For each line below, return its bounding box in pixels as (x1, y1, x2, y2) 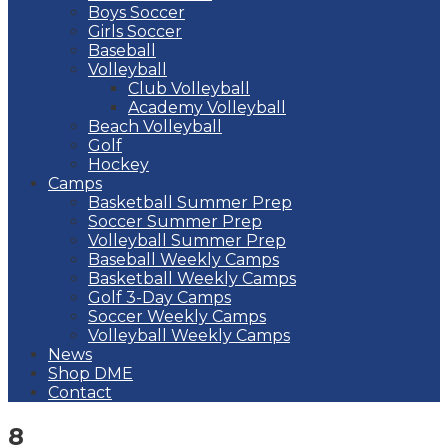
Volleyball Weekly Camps (88, 326, 290, 345)
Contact (48, 383, 112, 402)
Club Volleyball (128, 79, 250, 98)
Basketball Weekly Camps (88, 269, 296, 288)
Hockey (88, 155, 149, 174)
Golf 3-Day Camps (88, 288, 231, 307)
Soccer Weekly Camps (88, 307, 266, 326)
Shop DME (48, 364, 133, 383)
